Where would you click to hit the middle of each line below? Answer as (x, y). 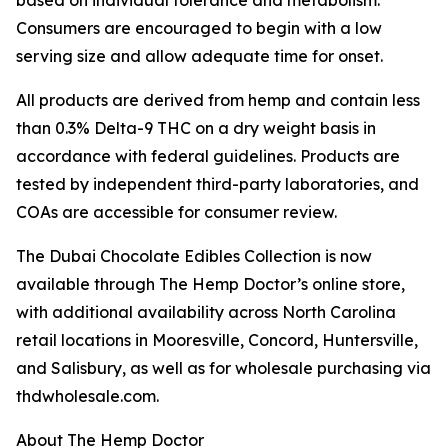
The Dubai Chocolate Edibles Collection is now (194, 256)
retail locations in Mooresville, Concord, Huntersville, (217, 340)
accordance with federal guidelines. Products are (208, 156)
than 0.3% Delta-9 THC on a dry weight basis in (196, 128)
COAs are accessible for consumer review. (176, 212)
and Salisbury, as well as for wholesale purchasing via (223, 368)
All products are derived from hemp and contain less (218, 100)
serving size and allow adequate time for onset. (199, 56)
